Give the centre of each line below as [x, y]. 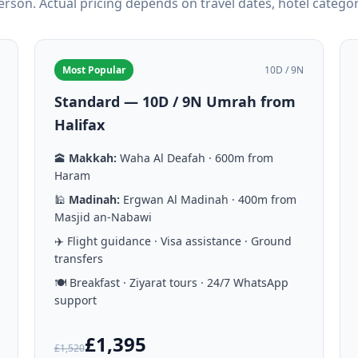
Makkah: [92, 158]
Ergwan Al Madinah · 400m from [208, 199]
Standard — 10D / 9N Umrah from [175, 101]
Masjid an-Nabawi [103, 217]
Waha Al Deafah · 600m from [195, 158]
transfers [78, 259]
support [75, 300]
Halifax [79, 125]
